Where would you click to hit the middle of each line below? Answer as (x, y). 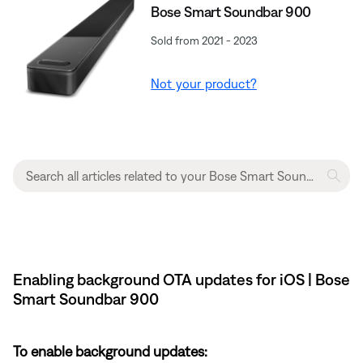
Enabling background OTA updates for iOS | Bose (181, 280)
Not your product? (204, 84)
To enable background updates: (110, 352)
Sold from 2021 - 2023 (205, 41)
